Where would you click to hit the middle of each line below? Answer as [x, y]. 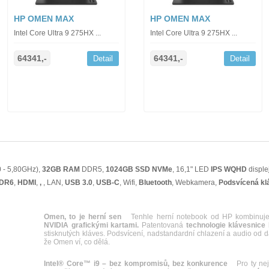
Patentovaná [162, 225]
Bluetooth [155, 183]
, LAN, [53, 183]
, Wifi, [129, 183]
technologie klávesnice [226, 225]
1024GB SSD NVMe [139, 169]
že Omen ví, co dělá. [77, 242]
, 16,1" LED [192, 169]
